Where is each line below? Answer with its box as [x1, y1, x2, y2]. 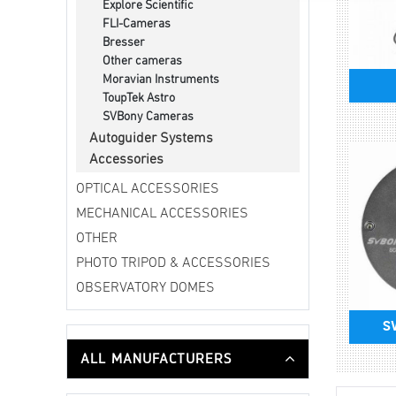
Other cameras [103, 55, 182, 69]
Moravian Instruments [103, 73, 219, 88]
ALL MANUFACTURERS [80, 350, 232, 368]
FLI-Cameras [103, 18, 171, 32]
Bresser [103, 36, 145, 50]
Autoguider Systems [89, 132, 213, 147]
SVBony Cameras [103, 110, 194, 125]
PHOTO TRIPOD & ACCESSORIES [76, 256, 270, 271]
